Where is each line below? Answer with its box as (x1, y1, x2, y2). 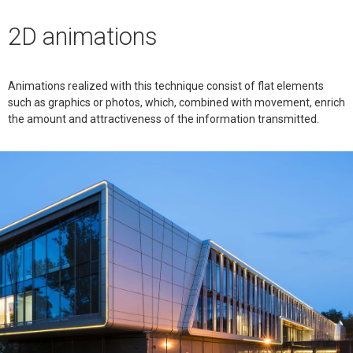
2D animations (8, 23, 158, 51)
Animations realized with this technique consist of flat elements (8, 79, 324, 92)
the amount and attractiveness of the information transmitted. (8, 112, 319, 125)
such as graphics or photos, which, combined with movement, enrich (8, 95, 345, 109)
